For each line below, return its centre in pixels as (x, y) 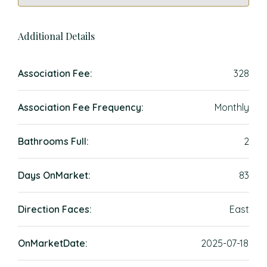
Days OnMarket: (54, 175)
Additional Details (56, 36)
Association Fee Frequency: (81, 107)
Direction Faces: (55, 209)
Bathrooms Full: (53, 141)
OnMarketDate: (53, 243)
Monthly (232, 107)
